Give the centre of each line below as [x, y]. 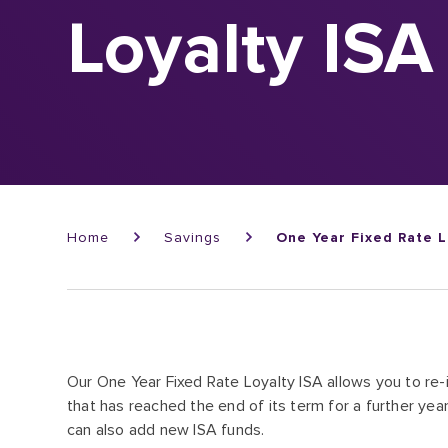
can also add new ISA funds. [166, 430]
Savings [193, 237]
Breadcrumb [121, 198]
